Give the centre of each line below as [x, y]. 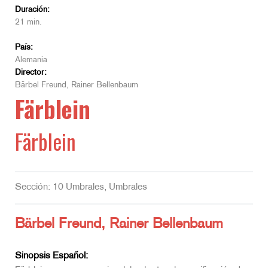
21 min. [28, 22]
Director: [31, 72]
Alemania [31, 60]
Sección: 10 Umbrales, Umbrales [81, 187]
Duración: [32, 10]
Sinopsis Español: [51, 256]
